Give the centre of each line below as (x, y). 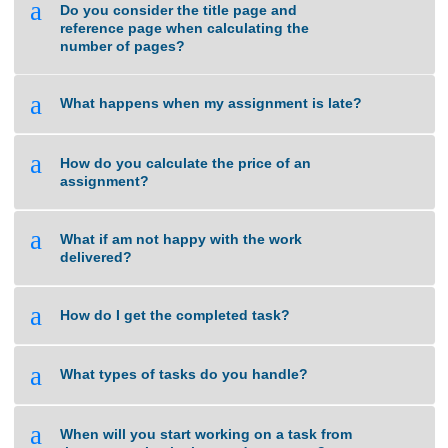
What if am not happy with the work (201, 365)
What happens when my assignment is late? (234, 214)
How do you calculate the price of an (206, 280)
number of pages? (136, 150)
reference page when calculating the (205, 130)
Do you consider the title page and (198, 110)
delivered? (106, 385)
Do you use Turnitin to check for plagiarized (233, 26)
